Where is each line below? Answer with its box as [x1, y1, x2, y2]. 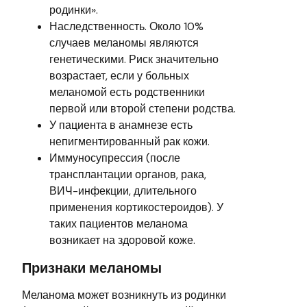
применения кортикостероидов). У [49, 199, 223, 214]
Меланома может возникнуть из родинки [22, 287, 226, 302]
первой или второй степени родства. [49, 101, 236, 116]
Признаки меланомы [22, 258, 162, 277]
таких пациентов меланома [49, 216, 188, 231]
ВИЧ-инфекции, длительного [49, 183, 197, 198]
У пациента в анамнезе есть [49, 117, 193, 132]
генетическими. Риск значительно [49, 51, 219, 66]
